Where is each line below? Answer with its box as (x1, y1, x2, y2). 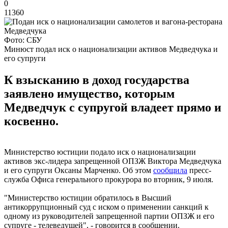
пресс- (187, 165, 211, 175)
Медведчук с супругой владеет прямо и (4, 100, 221, 114)
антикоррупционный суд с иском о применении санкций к (4, 202, 209, 211)
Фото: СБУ (4, 35, 42, 44)
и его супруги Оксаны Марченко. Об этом (4, 165, 153, 175)
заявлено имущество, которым (4, 87, 175, 100)
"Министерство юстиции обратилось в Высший (4, 193, 172, 202)
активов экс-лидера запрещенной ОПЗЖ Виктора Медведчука (4, 156, 221, 165)
